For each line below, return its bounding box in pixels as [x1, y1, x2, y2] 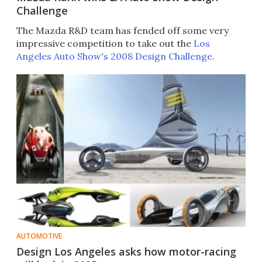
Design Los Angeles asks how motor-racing [16, 244, 236, 259]
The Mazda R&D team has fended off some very [16, 25, 229, 37]
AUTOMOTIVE [16, 231, 62, 242]
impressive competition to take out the [16, 37, 194, 50]
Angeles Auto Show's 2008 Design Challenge [16, 50, 212, 63]
